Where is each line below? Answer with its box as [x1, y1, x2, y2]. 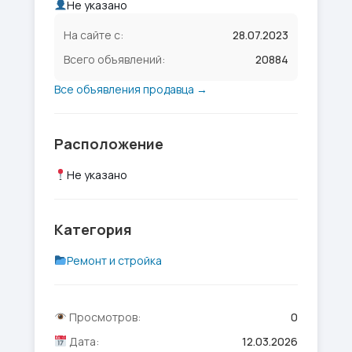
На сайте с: [64, 27, 123, 42]
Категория [54, 220, 132, 239]
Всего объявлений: [64, 52, 165, 67]
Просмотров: [66, 310, 141, 324]
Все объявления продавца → [54, 82, 207, 97]
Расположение [54, 134, 163, 153]
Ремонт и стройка [66, 253, 162, 268]
